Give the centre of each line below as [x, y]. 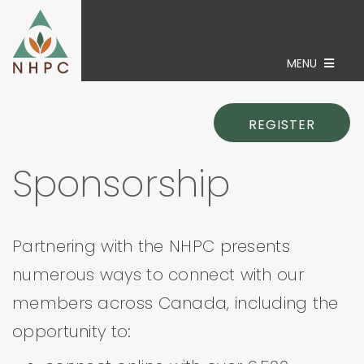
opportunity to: [72, 331]
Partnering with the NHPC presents [151, 246]
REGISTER [282, 125]
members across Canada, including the [175, 303]
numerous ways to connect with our [158, 275]
